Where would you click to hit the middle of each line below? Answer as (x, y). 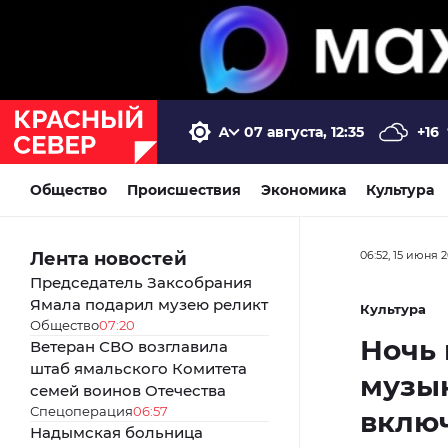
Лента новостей (108, 258)
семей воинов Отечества (128, 390)
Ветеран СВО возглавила (129, 346)
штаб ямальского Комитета (138, 368)
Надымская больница (116, 432)
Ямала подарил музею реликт (149, 304)
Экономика (303, 189)
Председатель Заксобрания (141, 282)
